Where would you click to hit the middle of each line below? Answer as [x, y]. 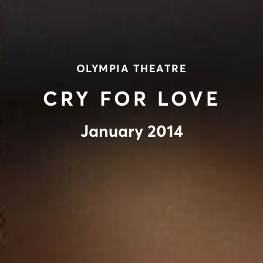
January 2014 [131, 132]
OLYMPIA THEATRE [131, 69]
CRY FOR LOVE [131, 100]
